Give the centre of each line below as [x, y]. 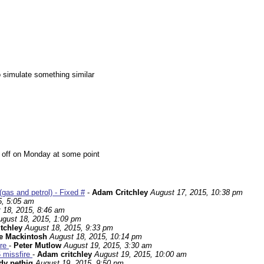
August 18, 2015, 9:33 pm [69, 228]
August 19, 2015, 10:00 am [141, 255]
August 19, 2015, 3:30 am [108, 246]
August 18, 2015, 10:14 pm [96, 237]
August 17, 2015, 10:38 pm [197, 193]
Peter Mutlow [37, 246]
